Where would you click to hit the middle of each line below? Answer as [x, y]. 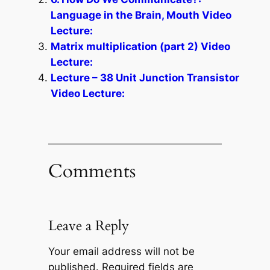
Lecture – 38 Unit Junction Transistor [145, 77]
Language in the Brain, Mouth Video [141, 15]
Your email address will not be [121, 252]
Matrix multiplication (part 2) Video [140, 46]
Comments [92, 171]
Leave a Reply [88, 225]
